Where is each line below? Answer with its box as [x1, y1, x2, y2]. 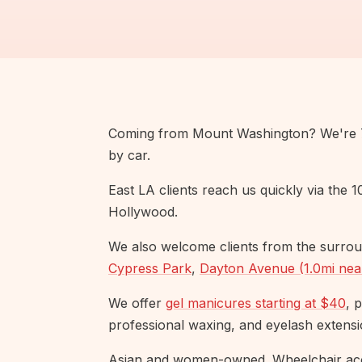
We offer [108, 295, 166, 312]
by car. [108, 147, 150, 164]
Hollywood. [108, 204, 178, 221]
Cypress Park [108, 260, 192, 277]
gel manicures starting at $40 [166, 295, 346, 312]
